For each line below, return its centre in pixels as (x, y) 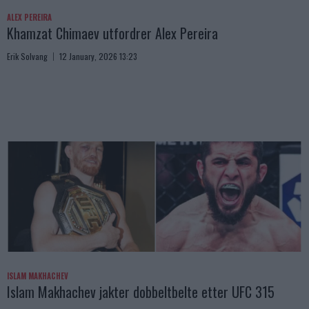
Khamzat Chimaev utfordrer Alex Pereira (112, 33)
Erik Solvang (27, 57)
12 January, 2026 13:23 (98, 57)
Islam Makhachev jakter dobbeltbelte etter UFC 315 (141, 292)
